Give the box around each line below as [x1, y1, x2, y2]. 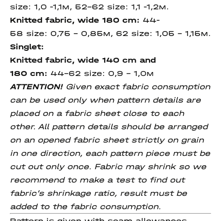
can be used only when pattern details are [10, 95, 201, 105]
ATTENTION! [10, 82, 66, 91]
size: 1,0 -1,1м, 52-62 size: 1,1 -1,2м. [10, 2, 169, 11]
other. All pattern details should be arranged [10, 122, 208, 131]
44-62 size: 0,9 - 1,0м [50, 69, 154, 78]
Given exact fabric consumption [66, 82, 210, 91]
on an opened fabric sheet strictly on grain [10, 135, 204, 145]
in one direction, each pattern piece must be [10, 148, 210, 158]
